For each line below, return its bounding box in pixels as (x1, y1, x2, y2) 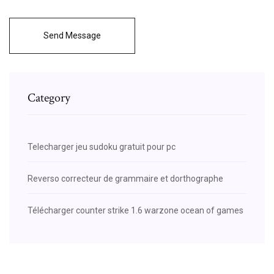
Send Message (43, 30, 101, 40)
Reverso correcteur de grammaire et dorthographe (28, 173, 223, 183)
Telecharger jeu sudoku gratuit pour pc (28, 141, 176, 152)
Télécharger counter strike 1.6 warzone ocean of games (28, 205, 243, 215)
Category (28, 89, 70, 106)
